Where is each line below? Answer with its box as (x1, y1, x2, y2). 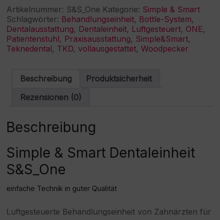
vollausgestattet (78, 43, 137, 54)
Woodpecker (141, 43, 189, 54)
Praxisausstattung (64, 33, 131, 44)
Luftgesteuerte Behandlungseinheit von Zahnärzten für (6, 207, 212, 217)
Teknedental (6, 43, 53, 54)
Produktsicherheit (86, 73, 152, 83)
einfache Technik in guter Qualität (6, 184, 117, 193)
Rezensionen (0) (20, 92, 82, 102)
